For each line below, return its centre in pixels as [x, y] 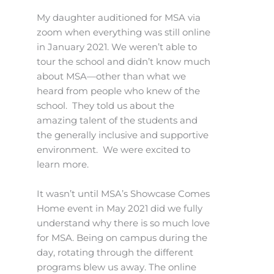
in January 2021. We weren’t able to [117, 47]
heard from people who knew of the [118, 91]
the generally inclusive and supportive [123, 135]
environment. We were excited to [113, 150]
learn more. [63, 165]
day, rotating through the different [115, 252]
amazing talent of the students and [117, 121]
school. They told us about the [106, 106]
